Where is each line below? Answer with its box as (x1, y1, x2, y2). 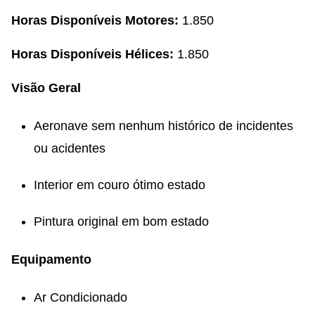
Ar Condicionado (34, 290, 127, 304)
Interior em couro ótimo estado (34, 177, 205, 192)
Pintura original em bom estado (34, 214, 209, 229)
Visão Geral (11, 80, 81, 95)
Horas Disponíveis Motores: (11, 13, 179, 27)
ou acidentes (34, 141, 105, 155)
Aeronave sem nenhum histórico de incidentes (34, 118, 293, 133)
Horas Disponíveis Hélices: (11, 46, 177, 61)
